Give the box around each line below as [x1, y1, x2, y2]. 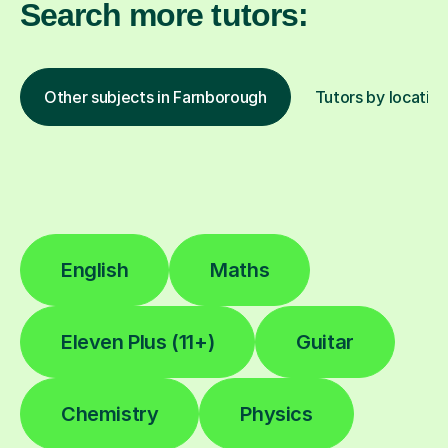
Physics [240, 401, 313, 426]
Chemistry [61, 401, 159, 426]
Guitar [296, 329, 354, 354]
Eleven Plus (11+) [61, 329, 215, 354]
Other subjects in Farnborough [44, 86, 267, 107]
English [61, 257, 129, 282]
